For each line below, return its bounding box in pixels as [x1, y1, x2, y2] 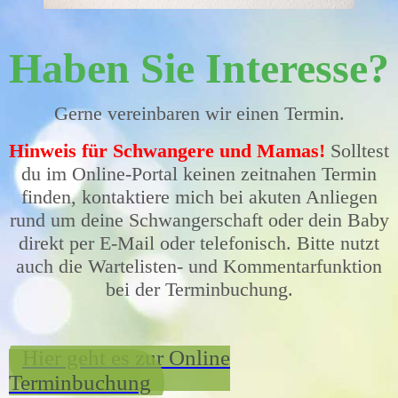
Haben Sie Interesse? [9, 44, 389, 92]
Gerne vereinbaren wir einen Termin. [53, 101, 345, 124]
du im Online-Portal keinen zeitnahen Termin [21, 162, 377, 185]
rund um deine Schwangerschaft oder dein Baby [9, 208, 389, 231]
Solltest [325, 139, 389, 162]
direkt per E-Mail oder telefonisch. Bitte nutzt [19, 231, 379, 254]
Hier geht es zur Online [22, 345, 230, 370]
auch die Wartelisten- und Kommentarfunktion [16, 254, 382, 277]
